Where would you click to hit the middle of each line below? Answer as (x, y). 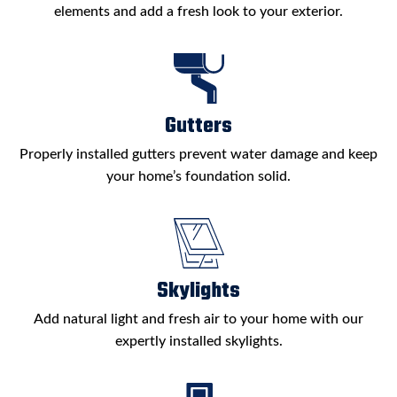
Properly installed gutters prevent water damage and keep (198, 154)
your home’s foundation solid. (198, 176)
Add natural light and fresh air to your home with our (198, 319)
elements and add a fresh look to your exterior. (198, 11)
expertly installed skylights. (198, 341)
